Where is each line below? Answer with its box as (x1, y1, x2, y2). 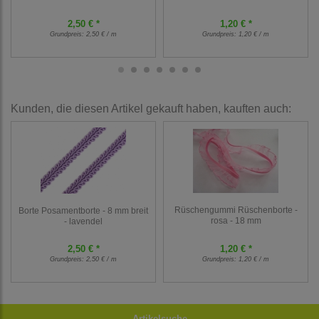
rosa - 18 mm (210, 215, 261, 225)
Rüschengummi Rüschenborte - (174, 204, 298, 214)
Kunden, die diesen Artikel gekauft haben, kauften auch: (11, 103, 291, 115)
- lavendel (64, 216, 103, 226)
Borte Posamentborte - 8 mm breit (19, 206, 148, 216)
